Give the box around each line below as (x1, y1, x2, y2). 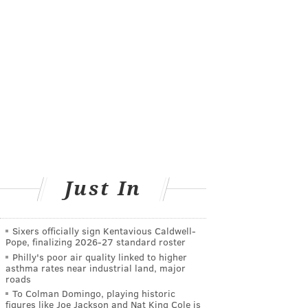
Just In (64, 177, 142, 200)
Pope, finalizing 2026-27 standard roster (5, 235, 186, 248)
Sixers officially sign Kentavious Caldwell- (12, 224, 196, 237)
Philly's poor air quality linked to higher (12, 250, 187, 263)
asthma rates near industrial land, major (5, 261, 186, 274)
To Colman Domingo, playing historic (12, 287, 175, 300)
